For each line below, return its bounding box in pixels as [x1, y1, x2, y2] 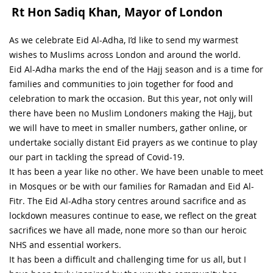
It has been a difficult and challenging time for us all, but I [9, 253, 246, 265]
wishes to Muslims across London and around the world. [9, 48, 241, 60]
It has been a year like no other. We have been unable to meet [9, 165, 263, 177]
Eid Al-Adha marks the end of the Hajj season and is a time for [9, 63, 263, 75]
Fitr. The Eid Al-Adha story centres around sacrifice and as [9, 194, 246, 207]
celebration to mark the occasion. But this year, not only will [9, 92, 253, 104]
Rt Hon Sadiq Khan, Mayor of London [12, 4, 222, 20]
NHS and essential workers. [9, 238, 121, 250]
